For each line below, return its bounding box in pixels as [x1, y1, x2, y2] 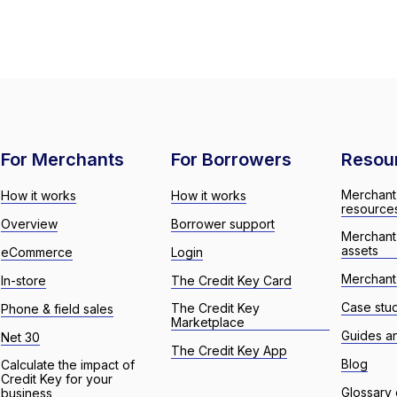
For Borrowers [171, 149, 292, 170]
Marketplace [171, 315, 245, 330]
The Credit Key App [171, 343, 288, 358]
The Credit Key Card [171, 273, 292, 288]
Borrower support [171, 216, 276, 231]
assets [341, 243, 379, 258]
